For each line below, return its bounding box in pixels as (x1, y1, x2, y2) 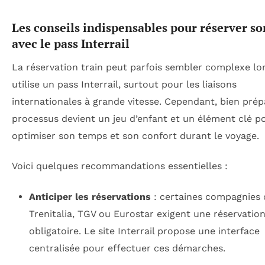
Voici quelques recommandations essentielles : (12, 160, 228, 172)
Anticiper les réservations (28, 190, 151, 202)
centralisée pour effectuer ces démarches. (28, 242, 225, 254)
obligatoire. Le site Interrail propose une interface (28, 225, 260, 237)
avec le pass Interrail (12, 35, 130, 52)
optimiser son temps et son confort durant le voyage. (12, 130, 259, 142)
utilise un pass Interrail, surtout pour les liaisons (12, 79, 237, 91)
